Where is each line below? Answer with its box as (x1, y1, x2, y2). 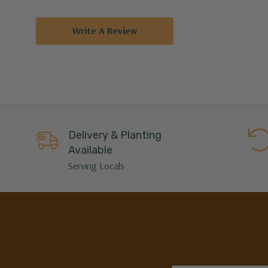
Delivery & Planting (68, 129, 162, 142)
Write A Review (72, 25, 137, 37)
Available (68, 144, 113, 157)
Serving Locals (68, 160, 125, 172)
